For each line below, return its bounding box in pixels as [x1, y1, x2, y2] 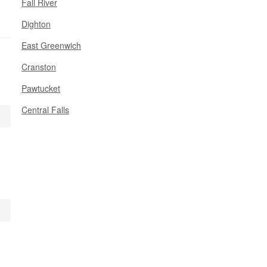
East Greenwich [21, 39, 81, 51]
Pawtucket [21, 82, 60, 94]
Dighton [21, 18, 51, 30]
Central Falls [21, 104, 69, 116]
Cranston [21, 61, 56, 73]
